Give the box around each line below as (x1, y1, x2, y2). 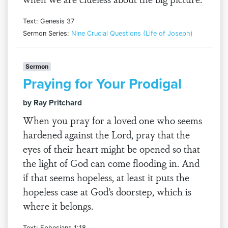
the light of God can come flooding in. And (23, 156, 199, 170)
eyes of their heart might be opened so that (23, 141, 200, 156)
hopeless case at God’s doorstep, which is (23, 184, 191, 198)
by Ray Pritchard (23, 97, 82, 108)
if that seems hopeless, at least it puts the (23, 170, 189, 184)
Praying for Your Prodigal (23, 73, 182, 94)
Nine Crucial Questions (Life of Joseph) (71, 30, 193, 37)
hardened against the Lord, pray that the (23, 127, 190, 141)
